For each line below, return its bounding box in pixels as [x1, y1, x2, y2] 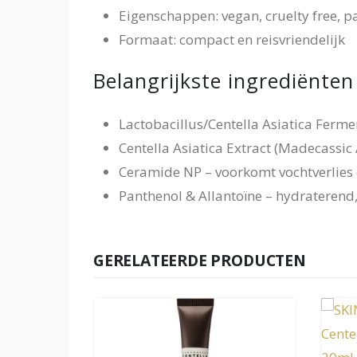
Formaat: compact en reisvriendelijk [119, 29, 345, 49]
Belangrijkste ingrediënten [93, 66, 354, 94]
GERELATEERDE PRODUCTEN [93, 249, 306, 271]
